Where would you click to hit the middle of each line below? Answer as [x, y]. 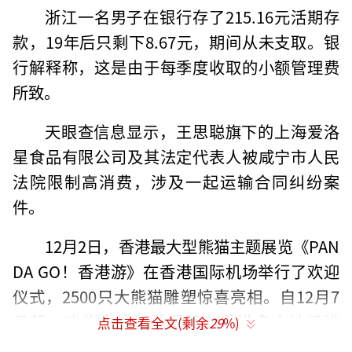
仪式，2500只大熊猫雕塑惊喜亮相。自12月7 [176, 296]
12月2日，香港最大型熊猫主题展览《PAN [192, 246]
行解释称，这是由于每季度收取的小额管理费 [176, 66]
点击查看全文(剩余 [154, 323]
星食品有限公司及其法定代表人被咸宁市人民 [176, 156]
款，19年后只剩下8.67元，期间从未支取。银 [176, 41]
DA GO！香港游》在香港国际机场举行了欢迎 [176, 271]
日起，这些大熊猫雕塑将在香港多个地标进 [176, 321]
